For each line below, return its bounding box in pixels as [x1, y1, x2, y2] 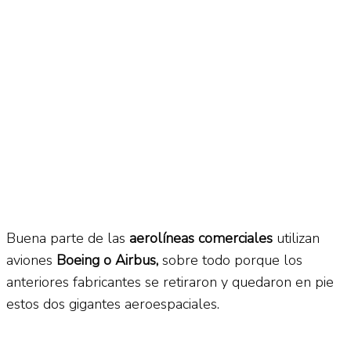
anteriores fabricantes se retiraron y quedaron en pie [6, 272, 334, 291]
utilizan [273, 228, 320, 248]
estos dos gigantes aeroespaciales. [6, 294, 219, 313]
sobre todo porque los [158, 250, 302, 270]
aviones [6, 250, 52, 270]
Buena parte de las [6, 228, 129, 248]
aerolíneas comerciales [129, 228, 273, 248]
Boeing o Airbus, [52, 250, 158, 270]
